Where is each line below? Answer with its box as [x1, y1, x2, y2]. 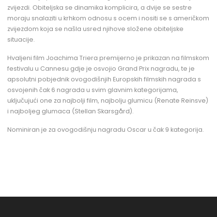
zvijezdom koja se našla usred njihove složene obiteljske [7, 24, 184, 33]
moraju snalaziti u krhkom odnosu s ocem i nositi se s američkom [7, 14, 209, 22]
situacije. [7, 35, 35, 44]
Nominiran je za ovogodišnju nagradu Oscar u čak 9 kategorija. [7, 125, 204, 134]
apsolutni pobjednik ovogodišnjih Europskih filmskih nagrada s [7, 75, 201, 83]
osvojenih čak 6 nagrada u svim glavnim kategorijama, [7, 85, 178, 94]
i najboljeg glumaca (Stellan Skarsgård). [7, 107, 134, 115]
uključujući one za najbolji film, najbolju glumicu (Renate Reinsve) [7, 96, 208, 105]
